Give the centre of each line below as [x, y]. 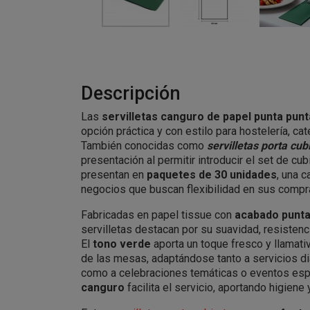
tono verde [122, 244]
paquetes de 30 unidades [212, 175]
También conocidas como [143, 146]
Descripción [131, 93]
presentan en [114, 175]
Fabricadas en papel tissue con [158, 215]
